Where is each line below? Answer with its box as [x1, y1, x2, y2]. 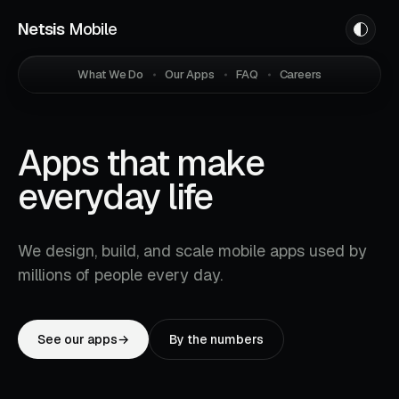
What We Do [77, 67, 143, 82]
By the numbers [169, 331, 264, 347]
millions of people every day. [18, 265, 227, 285]
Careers [279, 67, 322, 82]
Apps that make [18, 140, 265, 186]
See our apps [37, 331, 118, 347]
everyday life [18, 174, 221, 220]
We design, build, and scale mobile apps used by [18, 240, 367, 261]
